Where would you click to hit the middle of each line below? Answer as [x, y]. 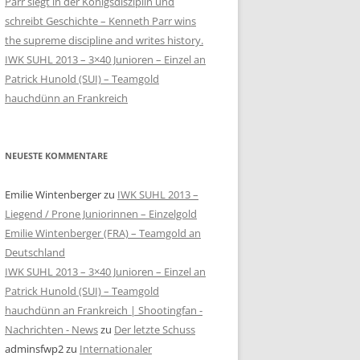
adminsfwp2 [34, 349]
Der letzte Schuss [155, 329]
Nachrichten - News [51, 329]
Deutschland [35, 252]
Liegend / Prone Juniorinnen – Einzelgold [101, 214]
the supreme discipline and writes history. [104, 40]
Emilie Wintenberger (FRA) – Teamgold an [103, 233]
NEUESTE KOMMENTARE [56, 155]
